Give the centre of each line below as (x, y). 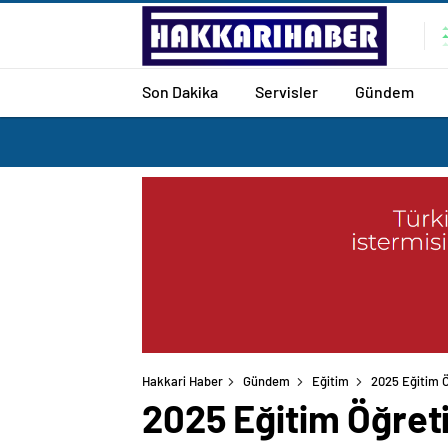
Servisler (286, 91)
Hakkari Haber (182, 381)
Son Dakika (180, 91)
